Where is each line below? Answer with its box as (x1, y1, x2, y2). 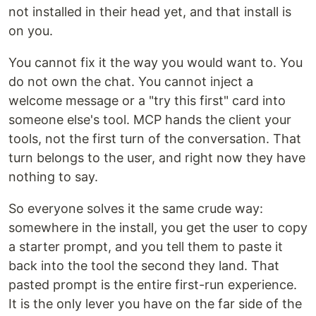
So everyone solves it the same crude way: (8, 201, 263, 217)
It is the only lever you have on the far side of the (8, 296, 302, 312)
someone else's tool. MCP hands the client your (8, 112, 291, 128)
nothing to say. (8, 169, 98, 185)
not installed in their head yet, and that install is (8, 4, 291, 20)
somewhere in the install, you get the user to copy (8, 220, 308, 236)
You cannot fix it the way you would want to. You (8, 55, 303, 71)
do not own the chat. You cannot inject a (8, 74, 253, 90)
